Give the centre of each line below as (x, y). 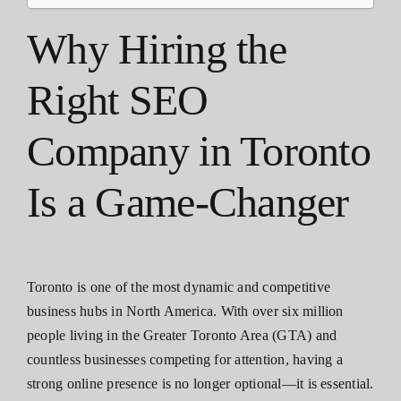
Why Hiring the (157, 48)
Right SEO (118, 99)
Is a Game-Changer (188, 201)
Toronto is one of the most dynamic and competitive (179, 286)
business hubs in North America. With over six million (185, 311)
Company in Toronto (199, 150)
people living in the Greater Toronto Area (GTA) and (182, 335)
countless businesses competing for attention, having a (185, 359)
